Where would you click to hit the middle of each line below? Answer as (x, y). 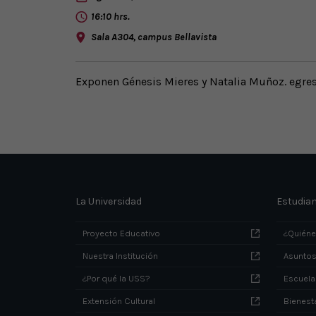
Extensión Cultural (119, 300)
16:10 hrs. (110, 16)
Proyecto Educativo (121, 233)
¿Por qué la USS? (116, 278)
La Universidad (108, 201)
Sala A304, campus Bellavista (153, 37)
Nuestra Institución (120, 255)
